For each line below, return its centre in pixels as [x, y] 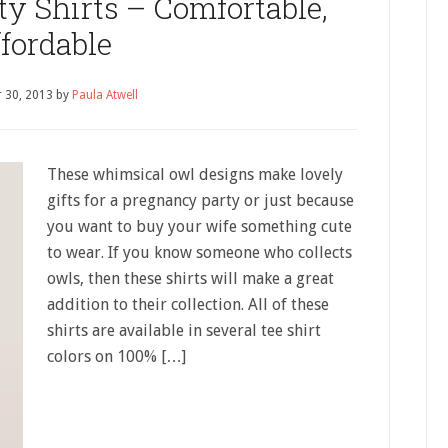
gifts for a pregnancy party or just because [200, 200]
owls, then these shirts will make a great [190, 278]
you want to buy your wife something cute [199, 226]
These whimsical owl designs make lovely [195, 174]
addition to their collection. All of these [188, 304]
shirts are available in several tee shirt [184, 330]
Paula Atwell [104, 95]
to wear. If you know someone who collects [199, 252]
